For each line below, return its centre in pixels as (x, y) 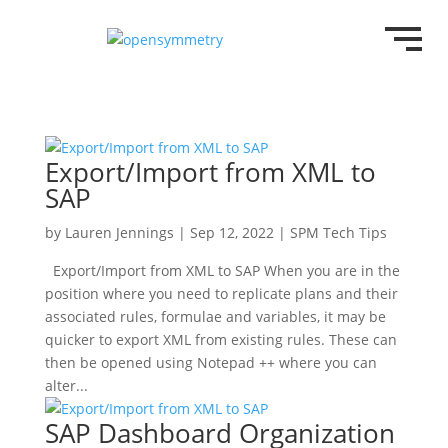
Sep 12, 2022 (231, 232)
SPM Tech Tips (338, 232)
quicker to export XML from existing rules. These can (220, 339)
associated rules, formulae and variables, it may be (215, 316)
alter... (66, 385)
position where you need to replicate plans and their (221, 293)
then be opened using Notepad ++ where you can (210, 362)
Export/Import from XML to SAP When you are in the (222, 270)
